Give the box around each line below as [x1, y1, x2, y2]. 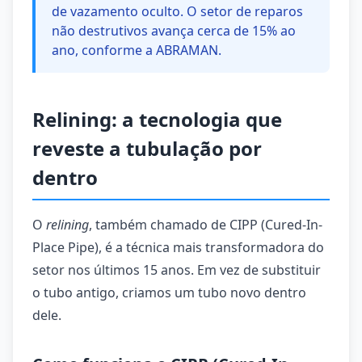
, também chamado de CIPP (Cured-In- [89, 216, 322, 234]
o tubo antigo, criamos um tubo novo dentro [32, 284, 306, 301]
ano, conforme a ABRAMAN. [52, 41, 221, 59]
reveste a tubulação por [32, 135, 262, 162]
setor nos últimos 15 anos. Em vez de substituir [32, 261, 321, 279]
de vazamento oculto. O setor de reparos [52, 2, 303, 20]
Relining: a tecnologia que [32, 106, 282, 133]
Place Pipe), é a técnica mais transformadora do [32, 238, 324, 256]
